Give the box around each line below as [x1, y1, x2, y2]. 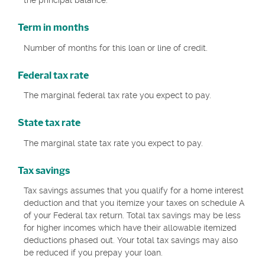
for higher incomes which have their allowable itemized [24, 223, 237, 233]
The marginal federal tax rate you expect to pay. [24, 91, 211, 101]
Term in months [18, 22, 89, 34]
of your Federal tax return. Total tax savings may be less [24, 211, 241, 221]
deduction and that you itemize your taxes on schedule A [24, 198, 244, 208]
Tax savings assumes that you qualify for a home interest [24, 186, 244, 196]
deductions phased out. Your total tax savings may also [24, 235, 238, 245]
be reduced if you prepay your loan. [24, 248, 163, 258]
